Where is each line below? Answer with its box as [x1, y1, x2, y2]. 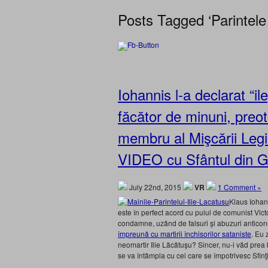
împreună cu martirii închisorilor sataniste [118, 229, 251, 239]
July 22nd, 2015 [127, 182, 183, 192]
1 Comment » [218, 182, 261, 192]
